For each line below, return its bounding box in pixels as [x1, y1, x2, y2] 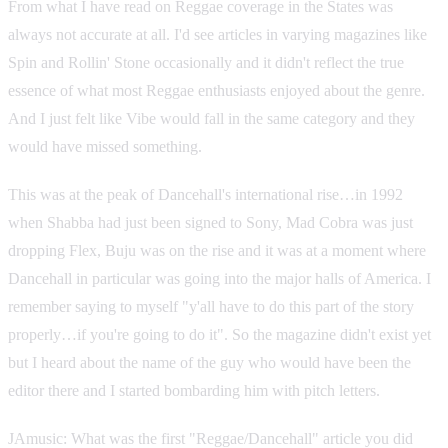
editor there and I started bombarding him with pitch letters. [8, 381, 380, 399]
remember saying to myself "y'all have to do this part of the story [8, 297, 414, 315]
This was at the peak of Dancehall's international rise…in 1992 [8, 185, 403, 203]
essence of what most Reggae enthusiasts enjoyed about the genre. [8, 81, 425, 99]
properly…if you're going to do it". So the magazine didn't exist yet [8, 325, 431, 343]
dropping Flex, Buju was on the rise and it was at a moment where [8, 241, 426, 259]
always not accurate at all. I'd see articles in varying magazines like [8, 25, 427, 43]
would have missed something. [8, 137, 202, 155]
